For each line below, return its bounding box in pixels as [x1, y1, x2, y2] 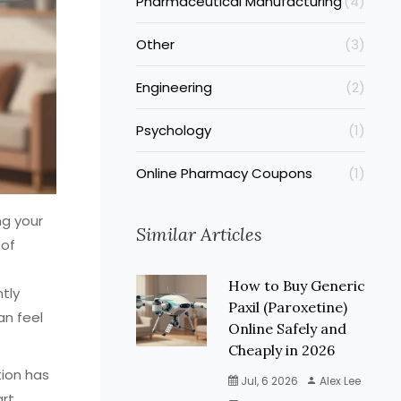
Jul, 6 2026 [237, 373, 298, 388]
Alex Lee [316, 373, 361, 388]
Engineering [136, 78, 212, 97]
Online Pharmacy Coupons [136, 164, 312, 183]
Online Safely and [227, 320, 346, 337]
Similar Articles [136, 223, 262, 245]
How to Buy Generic [227, 277, 365, 294]
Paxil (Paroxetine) [227, 298, 347, 316]
